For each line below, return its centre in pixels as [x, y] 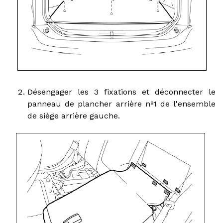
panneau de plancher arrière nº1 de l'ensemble [121, 104]
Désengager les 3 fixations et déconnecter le [121, 92]
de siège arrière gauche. [74, 115]
